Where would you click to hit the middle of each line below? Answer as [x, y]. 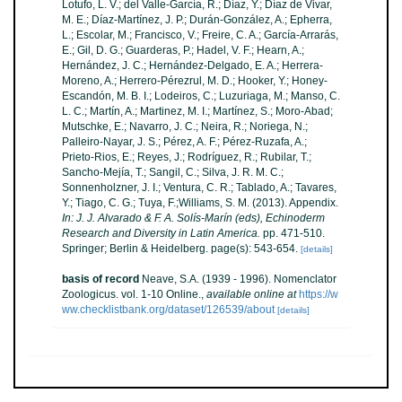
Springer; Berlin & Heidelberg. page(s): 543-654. [180, 249]
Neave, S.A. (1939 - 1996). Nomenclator [239, 279]
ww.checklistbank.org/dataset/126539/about [168, 310]
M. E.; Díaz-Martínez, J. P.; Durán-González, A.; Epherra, [197, 20]
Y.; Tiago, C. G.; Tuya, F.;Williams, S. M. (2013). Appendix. [200, 203]
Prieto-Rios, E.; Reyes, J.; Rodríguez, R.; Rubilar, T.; [187, 157]
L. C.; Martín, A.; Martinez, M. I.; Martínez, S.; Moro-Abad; [197, 111]
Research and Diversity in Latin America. [161, 233]
